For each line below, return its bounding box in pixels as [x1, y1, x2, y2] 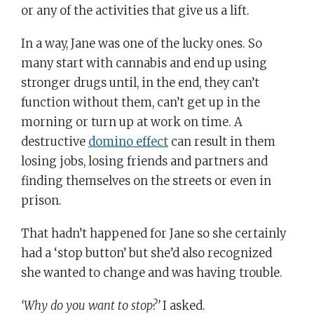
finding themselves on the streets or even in [21, 174, 271, 189]
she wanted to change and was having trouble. [21, 265, 282, 280]
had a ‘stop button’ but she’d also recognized [21, 245, 272, 261]
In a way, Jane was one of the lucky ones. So [21, 36, 262, 51]
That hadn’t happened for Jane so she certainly [21, 226, 286, 241]
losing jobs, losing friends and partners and [21, 154, 268, 169]
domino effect [88, 135, 168, 149]
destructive [21, 135, 88, 149]
